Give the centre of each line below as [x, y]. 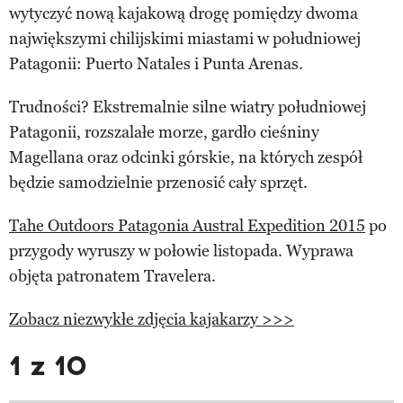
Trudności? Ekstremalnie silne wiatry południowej [188, 107]
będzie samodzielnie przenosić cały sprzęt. [158, 183]
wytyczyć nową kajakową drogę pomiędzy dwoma [184, 14]
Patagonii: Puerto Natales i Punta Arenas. [156, 64]
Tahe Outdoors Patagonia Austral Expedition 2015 [187, 226]
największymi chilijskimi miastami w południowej [185, 39]
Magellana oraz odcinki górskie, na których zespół [186, 158]
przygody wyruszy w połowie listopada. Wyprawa [181, 251]
